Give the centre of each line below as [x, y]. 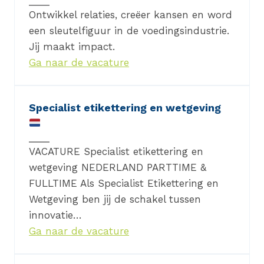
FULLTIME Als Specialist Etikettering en [124, 184]
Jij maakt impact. [72, 47]
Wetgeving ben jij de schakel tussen [115, 199]
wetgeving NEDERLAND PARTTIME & [118, 168]
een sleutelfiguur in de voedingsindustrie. [129, 31]
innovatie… [55, 215]
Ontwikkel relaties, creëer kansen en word [131, 15]
